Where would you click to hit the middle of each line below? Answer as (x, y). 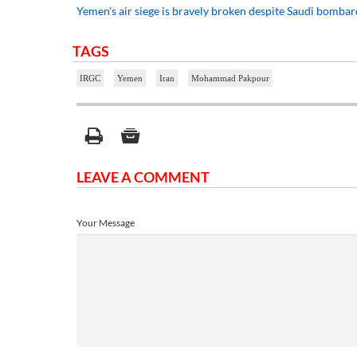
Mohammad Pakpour (230, 78)
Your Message (106, 222)
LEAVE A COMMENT (143, 177)
